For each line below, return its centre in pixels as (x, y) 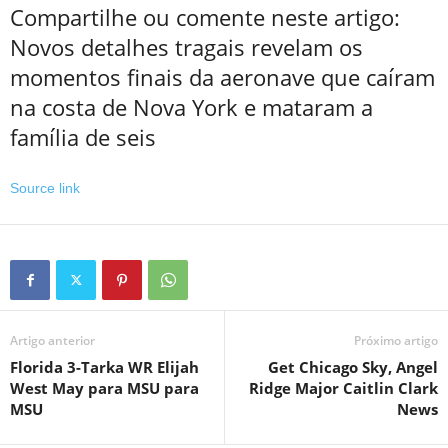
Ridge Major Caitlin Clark (343, 388)
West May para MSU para (104, 388)
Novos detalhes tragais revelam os (186, 47)
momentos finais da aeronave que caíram (222, 77)
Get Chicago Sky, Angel (353, 367)
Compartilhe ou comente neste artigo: (205, 17)
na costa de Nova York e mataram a (191, 107)
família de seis (83, 137)
